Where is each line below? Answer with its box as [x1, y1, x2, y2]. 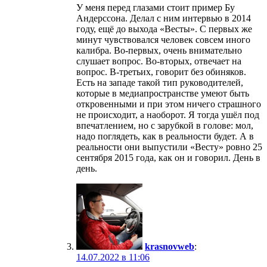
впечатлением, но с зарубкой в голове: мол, [76, 120, 253, 131]
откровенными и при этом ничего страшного [76, 98, 261, 109]
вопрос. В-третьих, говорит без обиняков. [76, 66, 246, 77]
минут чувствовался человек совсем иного [76, 34, 250, 45]
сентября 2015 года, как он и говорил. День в [76, 152, 260, 163]
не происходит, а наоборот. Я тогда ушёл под [76, 109, 259, 120]
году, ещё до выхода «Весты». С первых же [76, 23, 252, 34]
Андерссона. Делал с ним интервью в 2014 [76, 13, 251, 23]
